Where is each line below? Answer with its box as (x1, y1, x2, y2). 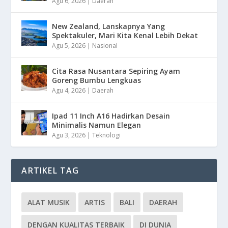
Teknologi (92, 130, 121, 139)
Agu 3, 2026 (52, 130, 86, 139)
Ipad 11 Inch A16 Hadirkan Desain (52, 110, 170, 121)
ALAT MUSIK (27, 197, 70, 207)
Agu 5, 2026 (52, 41, 86, 50)
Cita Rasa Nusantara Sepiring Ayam (52, 66, 181, 76)
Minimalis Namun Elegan (52, 120, 141, 130)
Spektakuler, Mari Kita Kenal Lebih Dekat (52, 30, 198, 40)
